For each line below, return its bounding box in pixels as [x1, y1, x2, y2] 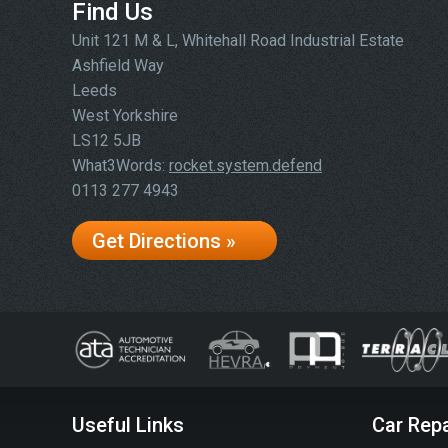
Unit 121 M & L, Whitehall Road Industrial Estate [72, 31, 404, 50]
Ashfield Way [72, 56, 164, 75]
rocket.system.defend [169, 156, 322, 175]
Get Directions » [92, 229, 236, 253]
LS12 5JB [72, 131, 141, 150]
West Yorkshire [72, 106, 178, 125]
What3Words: [72, 156, 169, 175]
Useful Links [72, 413, 184, 437]
